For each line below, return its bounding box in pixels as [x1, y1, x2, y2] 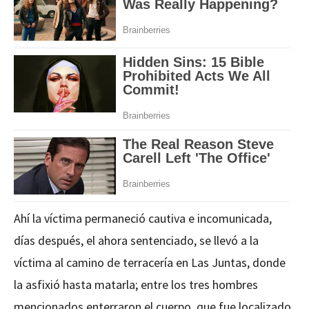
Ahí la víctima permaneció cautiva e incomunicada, [14, 210, 272, 227]
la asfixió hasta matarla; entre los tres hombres [14, 277, 258, 293]
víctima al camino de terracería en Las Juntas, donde [14, 255, 286, 271]
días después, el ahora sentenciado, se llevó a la [14, 232, 259, 249]
